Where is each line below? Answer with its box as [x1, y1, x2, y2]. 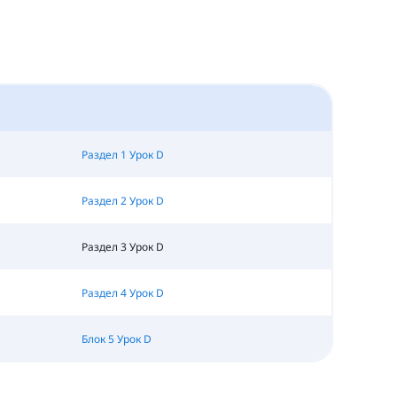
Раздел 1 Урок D [81, 146, 164, 162]
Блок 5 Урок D [81, 331, 152, 346]
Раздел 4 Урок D [81, 284, 164, 300]
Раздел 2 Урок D [81, 192, 164, 208]
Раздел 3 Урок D [81, 238, 164, 254]
